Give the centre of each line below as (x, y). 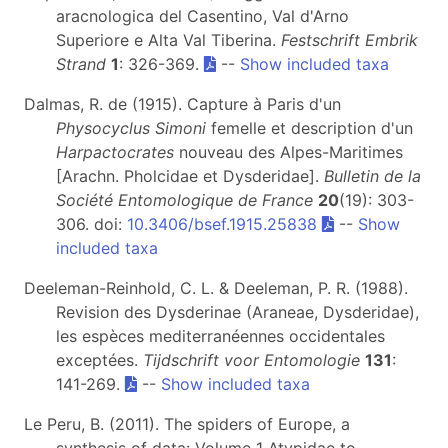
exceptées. (99, 360)
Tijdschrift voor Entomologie (251, 360)
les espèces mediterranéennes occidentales (220, 336)
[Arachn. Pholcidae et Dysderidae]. (190, 176)
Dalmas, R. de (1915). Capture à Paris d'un (182, 104)
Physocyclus (103, 128)
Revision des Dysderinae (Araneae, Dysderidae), (237, 312)
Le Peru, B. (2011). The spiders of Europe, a (187, 424)
